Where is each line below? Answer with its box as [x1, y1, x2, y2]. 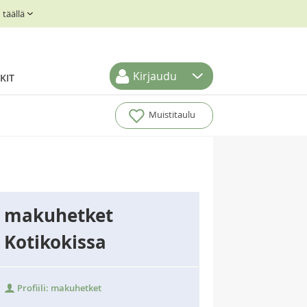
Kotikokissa [4, 230, 106, 254]
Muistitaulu [148, 108, 195, 121]
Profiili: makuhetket [15, 282, 101, 294]
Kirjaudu [133, 69, 177, 84]
